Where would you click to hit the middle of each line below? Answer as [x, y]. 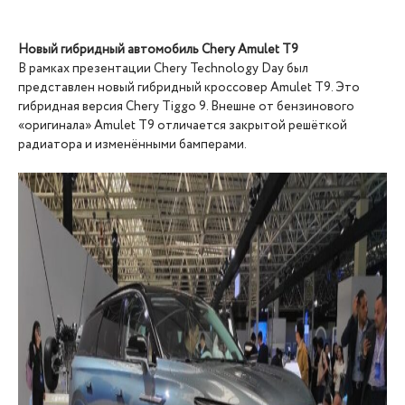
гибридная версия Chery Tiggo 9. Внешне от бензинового [186, 107]
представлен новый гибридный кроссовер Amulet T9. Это [189, 88]
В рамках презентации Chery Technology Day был [163, 69]
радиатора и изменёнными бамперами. [132, 145]
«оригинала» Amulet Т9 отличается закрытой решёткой [183, 126]
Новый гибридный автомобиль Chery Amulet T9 [158, 50]
